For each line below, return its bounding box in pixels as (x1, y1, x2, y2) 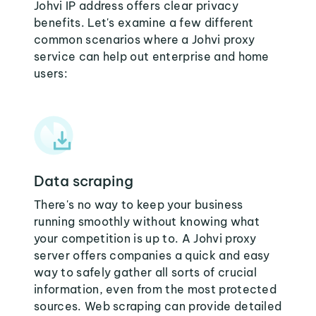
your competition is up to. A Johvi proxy (34, 231, 257, 245)
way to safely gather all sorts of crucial (34, 265, 257, 279)
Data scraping (34, 172, 133, 190)
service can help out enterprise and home (34, 49, 269, 63)
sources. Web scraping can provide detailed (34, 299, 282, 313)
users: (34, 66, 68, 80)
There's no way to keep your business (34, 197, 243, 212)
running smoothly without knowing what (34, 214, 260, 229)
